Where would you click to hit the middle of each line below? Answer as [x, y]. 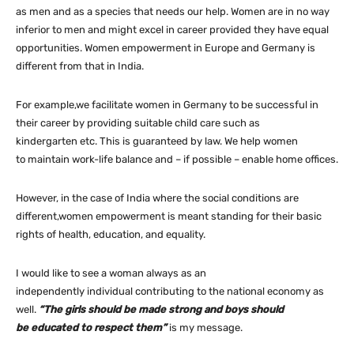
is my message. [206, 328]
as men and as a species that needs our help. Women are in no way [173, 12]
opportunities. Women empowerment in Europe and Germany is [166, 48]
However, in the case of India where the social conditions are [157, 198]
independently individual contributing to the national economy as [170, 292]
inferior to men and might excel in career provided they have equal [172, 30]
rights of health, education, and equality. [111, 235]
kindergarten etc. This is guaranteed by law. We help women [157, 141]
